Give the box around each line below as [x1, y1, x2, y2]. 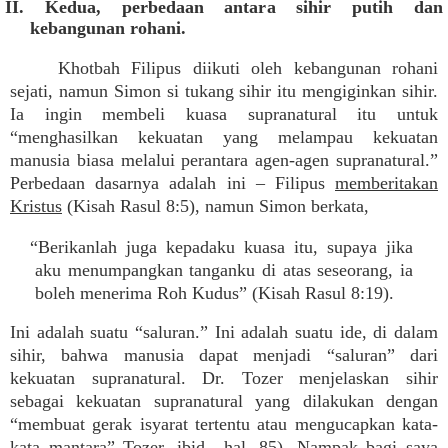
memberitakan [335, 173, 438, 193]
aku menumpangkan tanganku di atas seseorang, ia [35, 260, 413, 280]
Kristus [10, 196, 62, 216]
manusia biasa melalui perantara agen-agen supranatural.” [10, 150, 438, 170]
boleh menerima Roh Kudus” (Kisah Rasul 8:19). [35, 283, 394, 303]
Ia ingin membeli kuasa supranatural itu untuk [10, 104, 438, 124]
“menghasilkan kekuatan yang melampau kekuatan [10, 127, 438, 147]
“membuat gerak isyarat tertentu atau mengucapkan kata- [10, 414, 438, 434]
